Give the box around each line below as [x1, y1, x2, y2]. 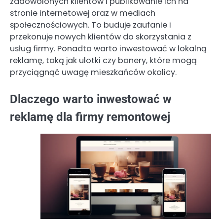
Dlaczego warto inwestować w [10, 92, 172, 106]
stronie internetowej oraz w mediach [10, 7, 155, 19]
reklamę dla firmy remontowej [10, 110, 170, 124]
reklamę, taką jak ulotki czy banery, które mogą [10, 54, 197, 66]
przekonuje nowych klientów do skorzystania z [10, 31, 191, 42]
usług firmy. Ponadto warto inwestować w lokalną [10, 42, 207, 54]
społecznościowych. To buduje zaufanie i [10, 19, 171, 31]
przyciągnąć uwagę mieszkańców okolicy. [10, 66, 177, 78]
